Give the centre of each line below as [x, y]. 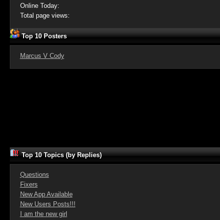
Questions [34, 175]
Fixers [29, 184]
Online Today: [40, 6]
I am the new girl [43, 214]
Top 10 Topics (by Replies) [61, 155]
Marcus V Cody [42, 56]
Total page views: [45, 15]
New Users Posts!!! [48, 204]
